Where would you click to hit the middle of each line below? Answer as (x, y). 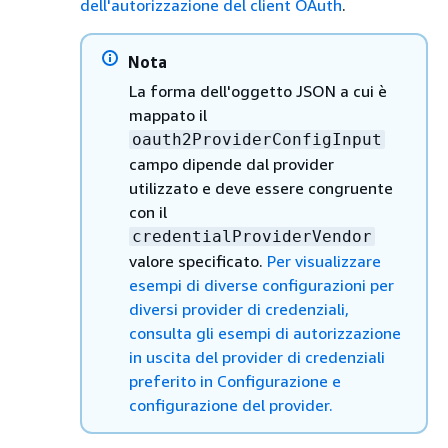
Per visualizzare (324, 261)
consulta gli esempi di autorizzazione (265, 333)
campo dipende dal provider (231, 164)
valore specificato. (198, 261)
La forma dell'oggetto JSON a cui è (258, 91)
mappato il (168, 115)
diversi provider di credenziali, (239, 309)
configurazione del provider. (231, 405)
